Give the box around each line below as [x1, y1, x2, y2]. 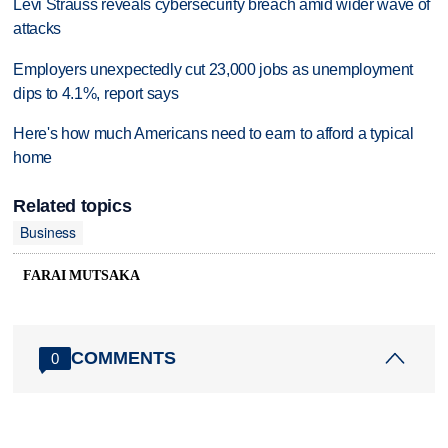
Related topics [13, 195, 132, 216]
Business [20, 222, 77, 243]
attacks [13, 19, 62, 37]
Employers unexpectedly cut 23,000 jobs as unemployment [13, 60, 414, 78]
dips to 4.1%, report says [13, 84, 179, 102]
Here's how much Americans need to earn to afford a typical [13, 125, 414, 143]
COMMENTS [71, 348, 177, 369]
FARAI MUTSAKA [23, 267, 140, 283]
